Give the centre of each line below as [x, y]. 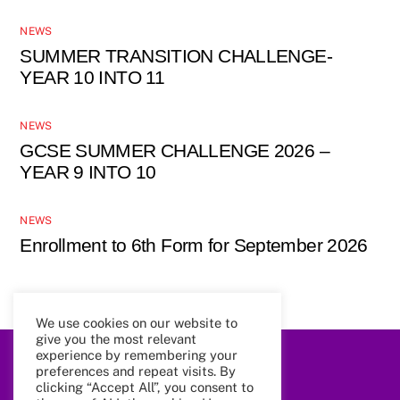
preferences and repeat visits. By [136, 371]
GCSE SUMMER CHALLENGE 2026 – [175, 151]
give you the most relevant [116, 339]
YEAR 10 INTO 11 [92, 78]
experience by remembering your [137, 355]
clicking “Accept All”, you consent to [145, 387]
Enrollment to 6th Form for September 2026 [194, 245]
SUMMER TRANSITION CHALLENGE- [176, 56]
